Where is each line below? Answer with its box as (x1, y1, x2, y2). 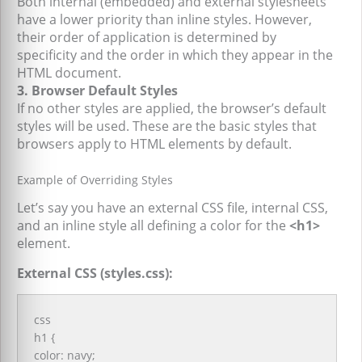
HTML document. (17, 64, 121, 82)
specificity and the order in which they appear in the (17, 46, 333, 64)
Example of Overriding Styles (17, 172, 173, 187)
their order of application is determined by (17, 28, 276, 46)
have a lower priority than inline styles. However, (17, 11, 312, 28)
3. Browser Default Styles (17, 82, 178, 99)
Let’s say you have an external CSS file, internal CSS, (17, 199, 328, 217)
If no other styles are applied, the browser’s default (17, 99, 326, 117)
